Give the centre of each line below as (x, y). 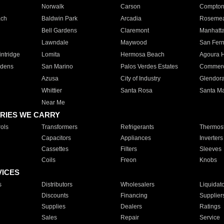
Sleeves (210, 149)
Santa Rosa (136, 90)
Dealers (131, 206)
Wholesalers (137, 184)
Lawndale (55, 42)
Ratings (210, 206)
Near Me (53, 102)
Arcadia (131, 18)
